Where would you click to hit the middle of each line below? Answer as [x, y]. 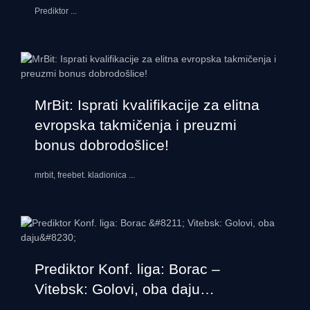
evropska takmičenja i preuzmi [136, 125]
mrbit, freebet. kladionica [82, 175]
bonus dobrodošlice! [102, 145]
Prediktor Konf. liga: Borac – [127, 269]
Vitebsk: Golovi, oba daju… [125, 289]
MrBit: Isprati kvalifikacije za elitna [147, 105]
